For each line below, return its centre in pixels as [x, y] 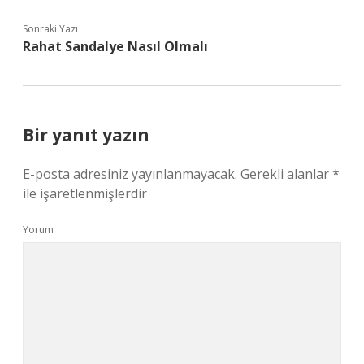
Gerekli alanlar [286, 174]
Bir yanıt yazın [86, 135]
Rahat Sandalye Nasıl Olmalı [115, 46]
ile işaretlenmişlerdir [85, 193]
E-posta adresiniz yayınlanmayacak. [130, 174]
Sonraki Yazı [50, 29]
